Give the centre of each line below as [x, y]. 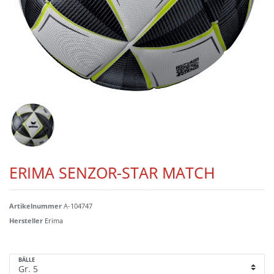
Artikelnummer [36, 206]
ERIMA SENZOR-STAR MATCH [112, 172]
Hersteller [27, 220]
